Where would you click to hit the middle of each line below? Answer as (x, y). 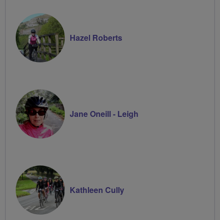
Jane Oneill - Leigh (104, 113)
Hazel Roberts (96, 37)
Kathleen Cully (97, 190)
